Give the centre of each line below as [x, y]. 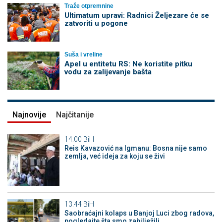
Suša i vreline [83, 54]
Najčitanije [75, 114]
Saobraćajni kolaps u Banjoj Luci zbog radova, [139, 213]
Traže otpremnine [89, 6]
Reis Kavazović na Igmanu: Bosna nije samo [136, 148]
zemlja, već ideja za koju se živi [114, 156]
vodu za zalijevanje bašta [108, 72]
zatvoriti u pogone [96, 24]
